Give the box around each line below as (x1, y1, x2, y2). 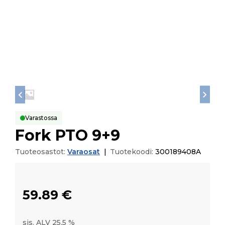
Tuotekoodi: (110, 147, 155, 157)
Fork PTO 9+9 (15, 126, 120, 145)
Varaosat (67, 147, 100, 157)
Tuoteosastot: (15, 147, 67, 157)
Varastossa (25, 114, 57, 122)
